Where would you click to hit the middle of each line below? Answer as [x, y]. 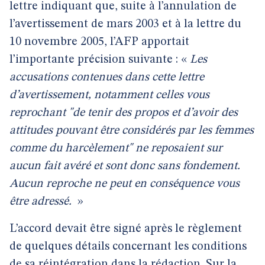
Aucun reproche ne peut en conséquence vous [125, 184]
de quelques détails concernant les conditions [128, 247]
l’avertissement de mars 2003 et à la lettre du [125, 24]
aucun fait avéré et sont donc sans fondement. [125, 166]
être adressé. [42, 202]
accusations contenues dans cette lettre [107, 77]
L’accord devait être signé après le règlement [126, 229]
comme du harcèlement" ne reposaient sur [116, 148]
